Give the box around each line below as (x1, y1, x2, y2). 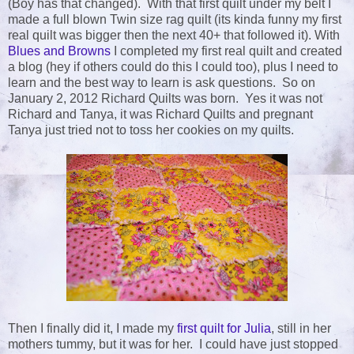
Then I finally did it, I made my (8, 322, 177, 336)
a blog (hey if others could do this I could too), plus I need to (8, 60, 338, 74)
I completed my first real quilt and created (111, 44, 342, 58)
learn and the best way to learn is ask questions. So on (8, 76, 315, 90)
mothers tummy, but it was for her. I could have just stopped (8, 337, 338, 352)
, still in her (271, 322, 331, 336)
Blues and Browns (8, 44, 111, 58)
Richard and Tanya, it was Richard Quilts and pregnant (8, 107, 313, 122)
